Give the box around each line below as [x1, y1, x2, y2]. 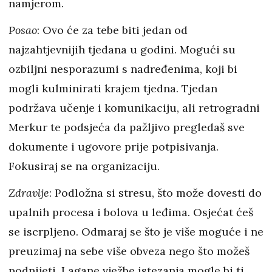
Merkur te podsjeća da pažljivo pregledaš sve [8, 120, 245, 134]
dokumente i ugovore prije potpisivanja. [8, 140, 219, 154]
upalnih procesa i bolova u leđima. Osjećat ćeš [8, 205, 253, 219]
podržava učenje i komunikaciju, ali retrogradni [8, 101, 260, 115]
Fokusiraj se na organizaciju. [8, 159, 160, 173]
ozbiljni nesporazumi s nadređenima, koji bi [8, 62, 237, 76]
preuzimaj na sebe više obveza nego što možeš [8, 244, 250, 258]
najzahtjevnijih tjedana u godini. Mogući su [8, 42, 236, 56]
